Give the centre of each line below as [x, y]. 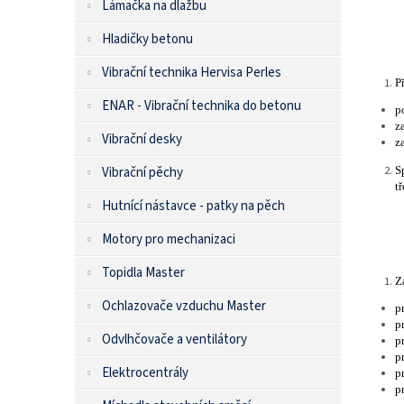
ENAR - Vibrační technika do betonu [202, 106]
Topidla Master [143, 273]
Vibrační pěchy [142, 173]
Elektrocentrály [145, 373]
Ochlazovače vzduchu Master [184, 306]
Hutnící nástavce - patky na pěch [193, 206]
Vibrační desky [142, 139]
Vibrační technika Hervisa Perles [192, 73]
